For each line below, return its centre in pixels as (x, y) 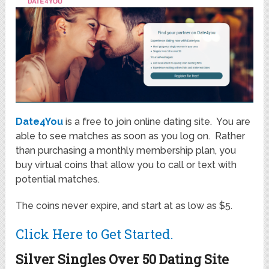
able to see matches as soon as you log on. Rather (131, 136)
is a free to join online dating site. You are (157, 121)
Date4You (40, 121)
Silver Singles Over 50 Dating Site (122, 259)
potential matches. (58, 179)
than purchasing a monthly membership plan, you (126, 150)
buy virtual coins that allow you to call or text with (126, 165)
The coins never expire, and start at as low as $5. (124, 205)
